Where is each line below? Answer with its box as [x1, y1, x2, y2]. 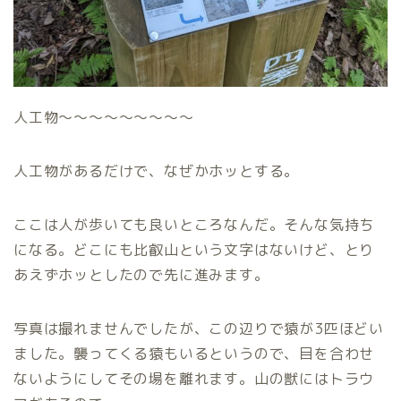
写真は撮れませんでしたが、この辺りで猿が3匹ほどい [13, 319, 384, 339]
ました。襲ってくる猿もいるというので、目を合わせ [13, 344, 375, 364]
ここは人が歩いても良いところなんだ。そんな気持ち [13, 215, 375, 235]
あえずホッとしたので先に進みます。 [13, 265, 269, 286]
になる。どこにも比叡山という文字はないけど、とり [13, 240, 375, 260]
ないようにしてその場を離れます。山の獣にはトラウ [13, 369, 375, 389]
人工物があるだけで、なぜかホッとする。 [13, 161, 300, 182]
